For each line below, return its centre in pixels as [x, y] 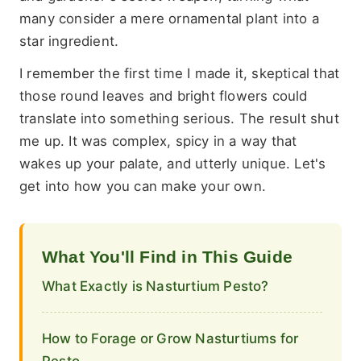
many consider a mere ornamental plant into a [169, 18]
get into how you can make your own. [143, 187]
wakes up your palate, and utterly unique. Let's [173, 164]
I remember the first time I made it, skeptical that [180, 74]
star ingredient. [69, 41]
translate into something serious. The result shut [179, 119]
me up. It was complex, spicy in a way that [158, 141]
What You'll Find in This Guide [167, 257]
